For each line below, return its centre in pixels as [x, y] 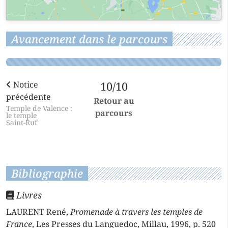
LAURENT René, [38, 211]
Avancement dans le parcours [89, 39]
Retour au [114, 101]
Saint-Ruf [22, 122]
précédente [28, 96]
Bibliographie [47, 173]
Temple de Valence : [39, 108]
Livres [28, 195]
